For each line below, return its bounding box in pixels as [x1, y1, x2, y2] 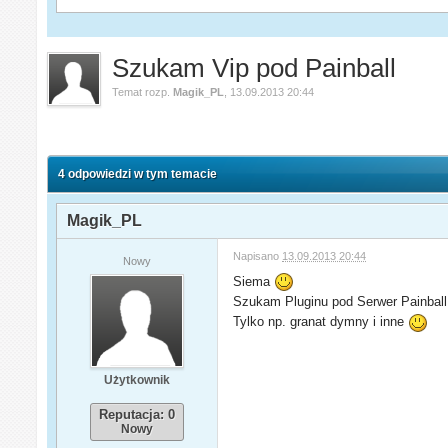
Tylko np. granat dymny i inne [233, 314, 409, 330]
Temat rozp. [112, 85, 174, 98]
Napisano [233, 249, 283, 262]
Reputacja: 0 [99, 406, 176, 422]
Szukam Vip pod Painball [112, 52, 397, 83]
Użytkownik [104, 372, 171, 387]
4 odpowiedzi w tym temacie [58, 166, 218, 181]
